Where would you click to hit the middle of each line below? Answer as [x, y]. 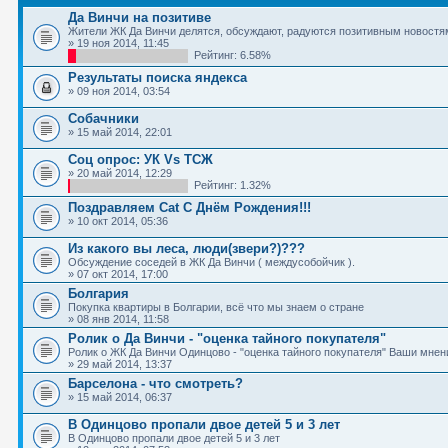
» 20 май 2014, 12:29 [120, 173]
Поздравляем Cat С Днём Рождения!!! [189, 207]
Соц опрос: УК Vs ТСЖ [140, 159]
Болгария [98, 293]
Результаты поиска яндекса [157, 77]
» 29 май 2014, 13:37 [120, 364]
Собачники [103, 118]
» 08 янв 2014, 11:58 [118, 319]
